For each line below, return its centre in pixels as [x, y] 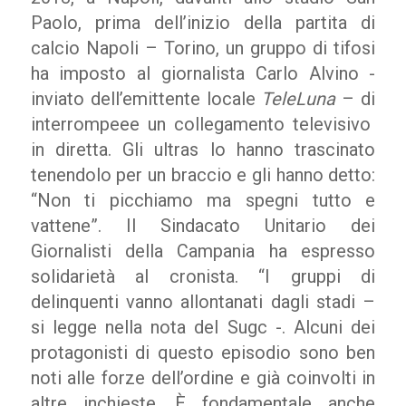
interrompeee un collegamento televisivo [203, 124]
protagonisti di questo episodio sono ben [203, 353]
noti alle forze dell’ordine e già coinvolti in [203, 378]
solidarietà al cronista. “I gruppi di [203, 276]
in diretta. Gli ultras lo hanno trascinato [203, 150]
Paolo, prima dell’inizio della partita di [203, 23]
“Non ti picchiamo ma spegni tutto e [203, 200]
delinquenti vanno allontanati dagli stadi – [203, 302]
